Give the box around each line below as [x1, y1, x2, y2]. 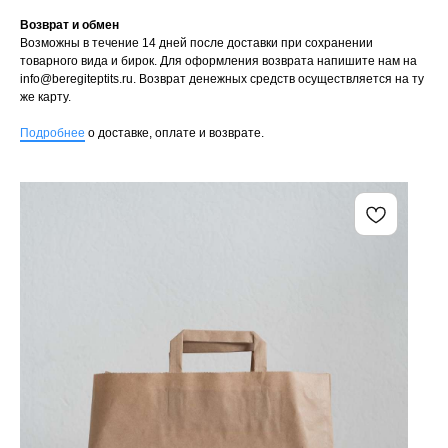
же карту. [20, 90, 71, 105]
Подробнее [20, 126, 85, 141]
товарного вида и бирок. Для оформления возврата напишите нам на [20, 54, 417, 69]
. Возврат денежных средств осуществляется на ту [133, 72, 424, 87]
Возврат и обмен [20, 18, 119, 33]
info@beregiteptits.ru [20, 72, 133, 87]
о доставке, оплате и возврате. [85, 126, 264, 141]
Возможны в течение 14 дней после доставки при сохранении [20, 36, 373, 51]
